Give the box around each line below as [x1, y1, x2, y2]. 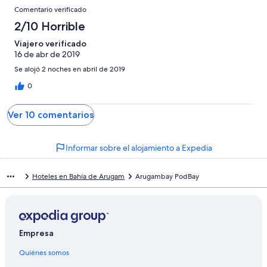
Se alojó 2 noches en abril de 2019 [14, 64, 125, 74]
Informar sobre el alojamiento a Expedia [66, 142, 212, 153]
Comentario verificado [14, 4, 86, 14]
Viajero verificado [14, 38, 86, 49]
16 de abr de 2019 [14, 48, 80, 60]
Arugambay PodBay [135, 171, 199, 181]
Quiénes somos [19, 247, 69, 257]
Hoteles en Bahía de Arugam [32, 171, 125, 181]
